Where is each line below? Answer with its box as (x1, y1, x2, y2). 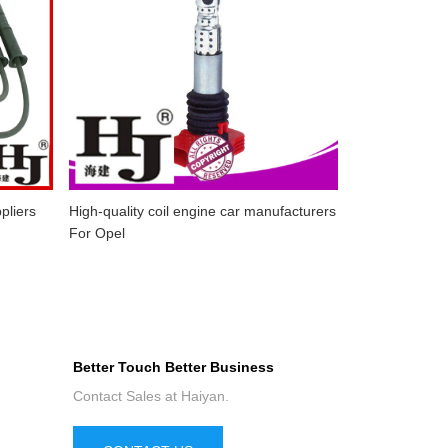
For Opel (69, 225, 125, 241)
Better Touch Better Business (73, 359, 275, 375)
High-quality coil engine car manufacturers (69, 203, 336, 219)
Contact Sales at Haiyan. (73, 388, 230, 404)
